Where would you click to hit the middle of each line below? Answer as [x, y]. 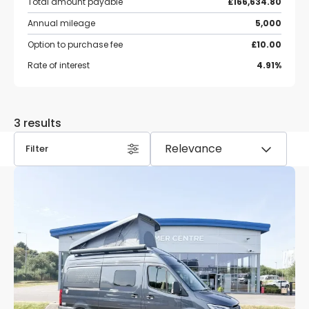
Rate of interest [59, 65]
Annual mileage [61, 23]
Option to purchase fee [75, 44]
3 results [38, 123]
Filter [37, 149]
